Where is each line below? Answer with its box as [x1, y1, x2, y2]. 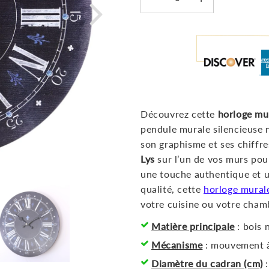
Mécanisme [151, 238, 203, 250]
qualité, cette [141, 183, 204, 195]
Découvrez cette [141, 107, 218, 119]
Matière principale [151, 220, 235, 232]
